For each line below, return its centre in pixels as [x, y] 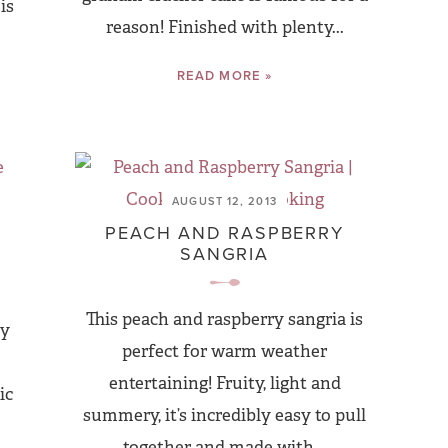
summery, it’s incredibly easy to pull [224, 415]
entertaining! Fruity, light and [224, 383]
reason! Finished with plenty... [224, 27]
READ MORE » [224, 75]
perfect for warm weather [224, 351]
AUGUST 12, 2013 [224, 201]
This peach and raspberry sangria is [224, 319]
